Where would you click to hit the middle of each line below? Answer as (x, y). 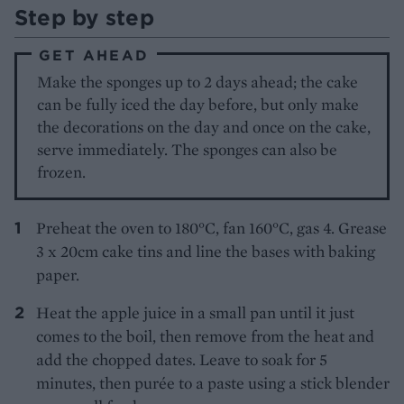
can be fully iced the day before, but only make (198, 104)
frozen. (62, 171)
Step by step (84, 17)
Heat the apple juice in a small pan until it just (195, 312)
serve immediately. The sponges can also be (188, 149)
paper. (58, 274)
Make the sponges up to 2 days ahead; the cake (198, 81)
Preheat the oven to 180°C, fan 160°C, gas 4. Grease (211, 227)
